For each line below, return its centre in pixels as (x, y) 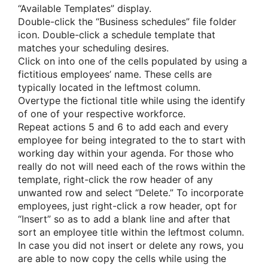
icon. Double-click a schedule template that (117, 34)
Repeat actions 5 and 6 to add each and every (123, 127)
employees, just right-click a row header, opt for (127, 205)
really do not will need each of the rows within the (132, 166)
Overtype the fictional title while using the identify (132, 100)
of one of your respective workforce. (102, 113)
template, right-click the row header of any (115, 179)
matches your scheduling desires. (93, 48)
